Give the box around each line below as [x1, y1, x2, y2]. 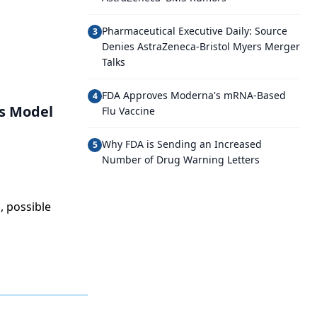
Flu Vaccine [102, 104, 155, 117]
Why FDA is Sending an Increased [102, 137, 262, 151]
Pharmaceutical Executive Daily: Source [102, 24, 287, 38]
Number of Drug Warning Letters [102, 153, 260, 166]
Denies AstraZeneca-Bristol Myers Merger [102, 40, 300, 53]
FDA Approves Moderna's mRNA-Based [102, 88, 286, 102]
